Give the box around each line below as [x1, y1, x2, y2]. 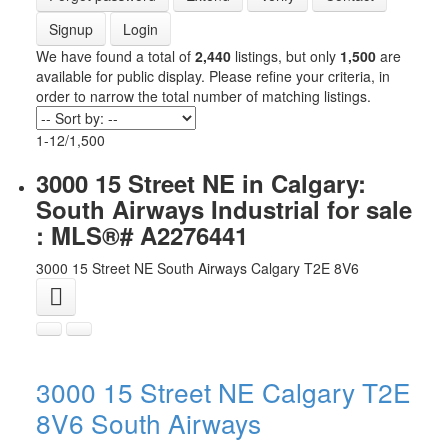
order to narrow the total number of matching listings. [35, 86, 371, 107]
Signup [48, 19, 93, 40]
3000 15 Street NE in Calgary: [35, 166, 366, 201]
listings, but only [230, 46, 340, 67]
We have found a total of [35, 46, 195, 67]
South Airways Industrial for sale [35, 192, 412, 227]
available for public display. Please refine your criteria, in [35, 66, 390, 87]
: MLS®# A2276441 [35, 218, 248, 253]
